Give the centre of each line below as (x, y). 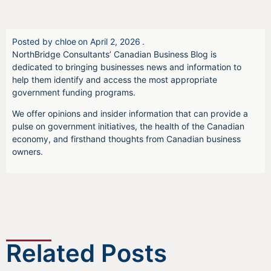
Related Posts (87, 253)
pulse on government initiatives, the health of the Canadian (128, 126)
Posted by (32, 42)
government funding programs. (74, 93)
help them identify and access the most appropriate (115, 80)
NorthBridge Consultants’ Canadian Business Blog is (114, 54)
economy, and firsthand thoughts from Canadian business (126, 139)
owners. (28, 152)
